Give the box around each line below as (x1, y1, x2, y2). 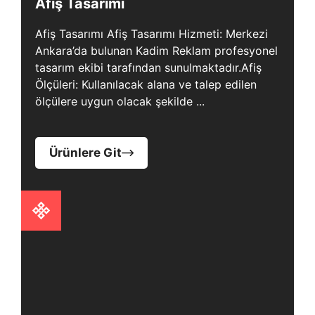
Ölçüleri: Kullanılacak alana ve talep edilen (35, 77, 257, 91)
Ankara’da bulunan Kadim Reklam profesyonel (35, 44, 278, 58)
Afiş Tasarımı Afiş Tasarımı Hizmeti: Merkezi (35, 27, 268, 41)
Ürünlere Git (49, 146, 122, 160)
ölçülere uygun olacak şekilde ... (35, 94, 205, 108)
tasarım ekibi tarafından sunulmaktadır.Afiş (35, 60, 262, 75)
